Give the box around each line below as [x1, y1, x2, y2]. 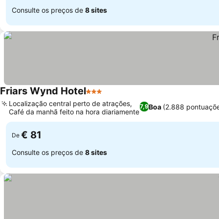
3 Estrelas [86, 91, 122, 101]
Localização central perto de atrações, [9, 99, 132, 108]
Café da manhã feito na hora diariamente [9, 108, 139, 116]
